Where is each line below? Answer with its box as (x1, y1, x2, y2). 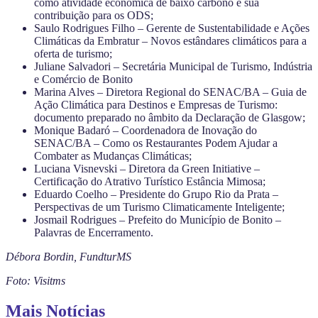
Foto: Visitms (6, 274, 65, 287)
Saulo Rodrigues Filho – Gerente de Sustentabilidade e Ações (34, 21, 309, 34)
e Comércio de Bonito (34, 72, 133, 85)
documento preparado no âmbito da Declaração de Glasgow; (34, 111, 305, 124)
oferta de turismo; (34, 47, 112, 60)
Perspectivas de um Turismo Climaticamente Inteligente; (34, 200, 285, 213)
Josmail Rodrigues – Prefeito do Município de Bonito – (34, 213, 281, 226)
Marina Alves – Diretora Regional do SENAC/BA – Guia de (34, 85, 307, 98)
